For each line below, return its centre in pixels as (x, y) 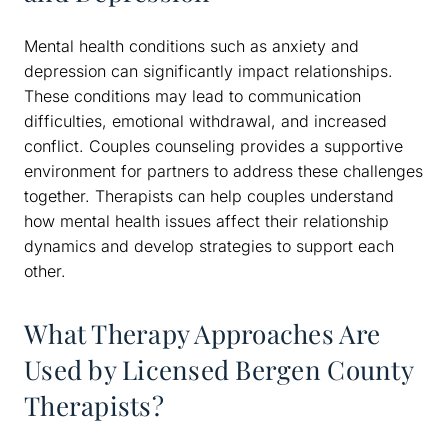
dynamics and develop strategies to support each (209, 245)
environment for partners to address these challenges (223, 170)
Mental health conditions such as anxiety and (191, 45)
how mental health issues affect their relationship (206, 220)
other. (45, 270)
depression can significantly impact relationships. (208, 70)
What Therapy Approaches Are (202, 333)
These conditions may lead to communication (192, 95)
